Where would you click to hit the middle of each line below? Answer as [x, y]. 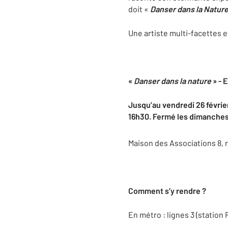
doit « [139, 9]
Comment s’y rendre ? [167, 191]
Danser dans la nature [173, 81]
